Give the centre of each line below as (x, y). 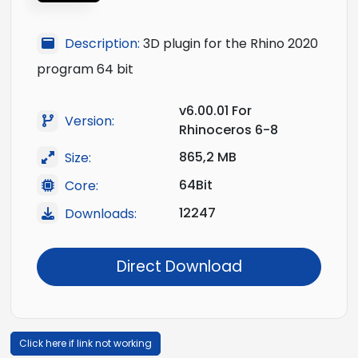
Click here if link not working (86, 344)
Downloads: (101, 213)
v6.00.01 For (215, 111)
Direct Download (179, 267)
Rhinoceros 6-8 (229, 130)
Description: (102, 44)
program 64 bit (85, 70)
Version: (89, 121)
